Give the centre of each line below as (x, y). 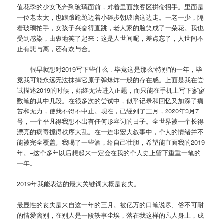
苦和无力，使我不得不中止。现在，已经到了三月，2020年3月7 (108, 111)
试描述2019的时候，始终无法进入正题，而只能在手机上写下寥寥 (111, 90)
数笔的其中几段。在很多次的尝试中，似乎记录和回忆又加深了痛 (111, 100)
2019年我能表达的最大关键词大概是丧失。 (79, 184)
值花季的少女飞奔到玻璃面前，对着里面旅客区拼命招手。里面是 (111, 6)
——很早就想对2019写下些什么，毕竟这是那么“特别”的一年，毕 (110, 69)
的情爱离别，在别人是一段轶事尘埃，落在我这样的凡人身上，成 (111, 215)
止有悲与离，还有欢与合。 (56, 48)
